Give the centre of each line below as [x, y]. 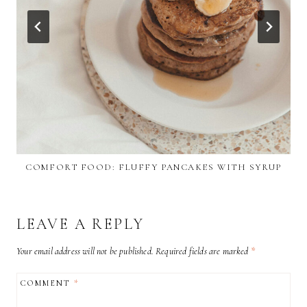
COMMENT [48, 283]
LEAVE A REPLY [81, 224]
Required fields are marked [203, 251]
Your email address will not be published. [85, 251]
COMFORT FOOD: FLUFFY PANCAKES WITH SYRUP [153, 167]
